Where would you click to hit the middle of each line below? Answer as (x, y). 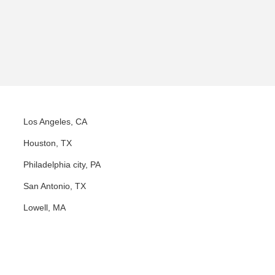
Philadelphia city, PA (62, 165)
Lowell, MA (45, 207)
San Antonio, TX (55, 186)
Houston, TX (48, 143)
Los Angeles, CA (55, 122)
